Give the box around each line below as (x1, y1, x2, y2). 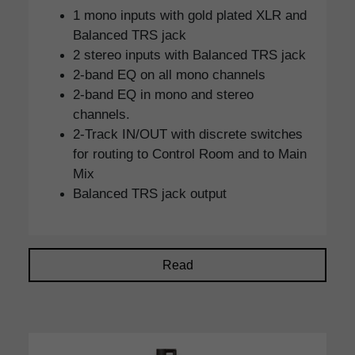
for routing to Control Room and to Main (73, 146, 307, 162)
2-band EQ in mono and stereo (73, 86, 254, 103)
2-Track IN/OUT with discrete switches (73, 126, 303, 143)
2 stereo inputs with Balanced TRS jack (73, 47, 306, 63)
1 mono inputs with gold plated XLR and (73, 7, 307, 24)
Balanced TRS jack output (73, 185, 227, 202)
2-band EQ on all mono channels (73, 67, 265, 83)
